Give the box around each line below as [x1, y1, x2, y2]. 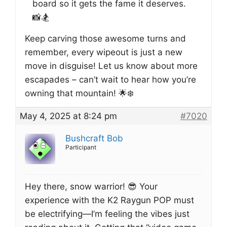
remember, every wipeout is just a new [25, 47, 182, 57]
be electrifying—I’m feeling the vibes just [25, 209, 190, 219]
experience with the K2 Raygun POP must [25, 195, 194, 205]
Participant [65, 143, 96, 151]
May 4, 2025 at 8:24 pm [20, 111, 117, 121]
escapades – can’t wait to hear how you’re [25, 74, 196, 85]
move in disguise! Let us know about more [25, 61, 198, 71]
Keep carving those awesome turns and [25, 33, 186, 44]
